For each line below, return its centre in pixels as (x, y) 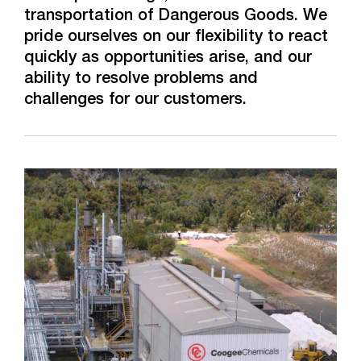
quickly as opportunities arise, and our (168, 59)
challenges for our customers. (135, 101)
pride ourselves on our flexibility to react (176, 38)
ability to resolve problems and (141, 80)
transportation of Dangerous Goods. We (176, 17)
